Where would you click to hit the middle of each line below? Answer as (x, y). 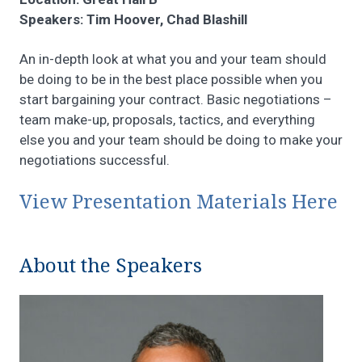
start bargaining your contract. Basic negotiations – (176, 100)
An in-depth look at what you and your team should (173, 59)
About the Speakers (111, 266)
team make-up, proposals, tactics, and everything (167, 120)
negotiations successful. (95, 160)
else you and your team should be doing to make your (181, 140)
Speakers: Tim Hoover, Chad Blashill (133, 20)
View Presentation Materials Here (179, 202)
